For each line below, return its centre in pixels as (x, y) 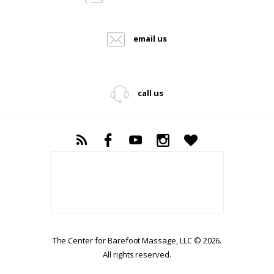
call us (150, 93)
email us (150, 38)
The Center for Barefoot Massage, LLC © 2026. (137, 240)
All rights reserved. (137, 254)
